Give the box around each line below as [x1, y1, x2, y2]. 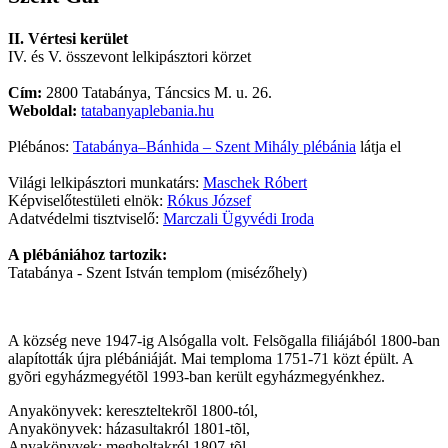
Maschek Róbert [203, 174, 307, 192]
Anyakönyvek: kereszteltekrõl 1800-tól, [8, 402, 258, 420]
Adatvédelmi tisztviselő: [8, 210, 163, 228]
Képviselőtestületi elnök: [8, 192, 167, 210]
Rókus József [167, 192, 251, 210]
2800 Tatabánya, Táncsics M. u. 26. [42, 84, 272, 102]
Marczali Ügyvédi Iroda [163, 210, 314, 228]
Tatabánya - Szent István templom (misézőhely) [8, 264, 307, 282]
